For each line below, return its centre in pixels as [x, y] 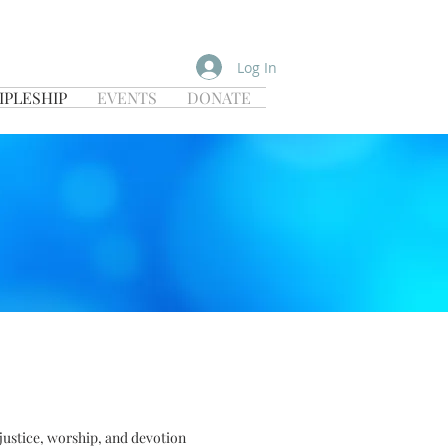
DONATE [219, 97]
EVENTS [127, 97]
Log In [256, 67]
